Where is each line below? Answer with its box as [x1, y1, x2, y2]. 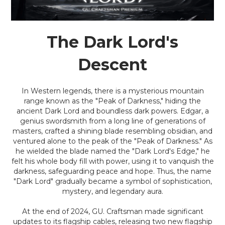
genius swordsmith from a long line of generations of [20, 117, 205, 126]
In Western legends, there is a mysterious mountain [21, 86, 204, 95]
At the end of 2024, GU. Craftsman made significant [22, 207, 203, 216]
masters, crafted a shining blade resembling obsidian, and [13, 127, 212, 136]
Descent [78, 55, 147, 74]
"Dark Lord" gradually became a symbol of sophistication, [13, 177, 212, 186]
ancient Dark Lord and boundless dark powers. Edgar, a [16, 106, 209, 116]
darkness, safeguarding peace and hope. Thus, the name [14, 167, 211, 176]
